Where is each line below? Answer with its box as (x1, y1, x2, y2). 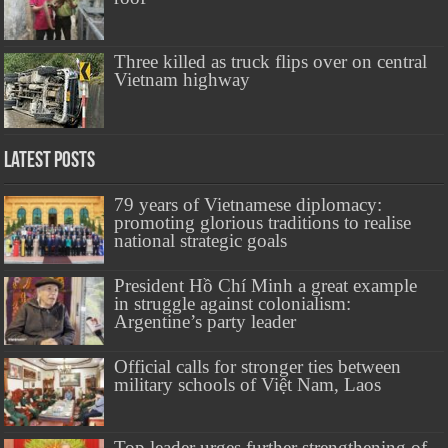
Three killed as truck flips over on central (114, 50, 428, 72)
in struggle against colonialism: (114, 292, 352, 314)
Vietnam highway (114, 68, 251, 90)
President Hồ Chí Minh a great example (114, 274, 418, 296)
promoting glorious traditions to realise (114, 211, 412, 233)
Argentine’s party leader (114, 310, 297, 332)
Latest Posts (4, 149, 96, 173)
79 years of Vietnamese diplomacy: (114, 193, 383, 215)
